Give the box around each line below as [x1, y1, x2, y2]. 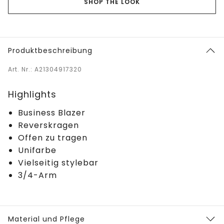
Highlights [8, 87, 56, 100]
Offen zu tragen [18, 131, 87, 143]
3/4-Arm [18, 169, 57, 181]
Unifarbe [18, 144, 56, 156]
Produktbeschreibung [8, 45, 92, 55]
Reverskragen [18, 119, 79, 131]
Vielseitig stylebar [18, 156, 98, 168]
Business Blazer [18, 106, 85, 118]
